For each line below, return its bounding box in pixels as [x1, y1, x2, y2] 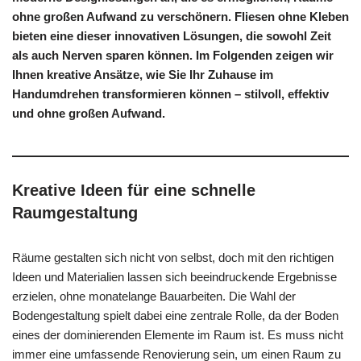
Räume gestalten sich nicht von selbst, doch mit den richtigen [12, 251, 334, 265]
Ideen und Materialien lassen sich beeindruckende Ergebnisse [12, 270, 337, 284]
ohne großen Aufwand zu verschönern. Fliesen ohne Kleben [12, 10, 349, 24]
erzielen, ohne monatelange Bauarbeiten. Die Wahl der [12, 289, 296, 304]
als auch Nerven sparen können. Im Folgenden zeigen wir [12, 48, 334, 63]
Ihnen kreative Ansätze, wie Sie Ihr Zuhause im [12, 68, 273, 82]
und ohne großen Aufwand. [12, 106, 165, 121]
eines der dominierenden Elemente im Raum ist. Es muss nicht [12, 328, 343, 342]
